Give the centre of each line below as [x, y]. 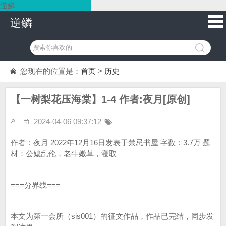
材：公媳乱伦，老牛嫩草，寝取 [64, 154]
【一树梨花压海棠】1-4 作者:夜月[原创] [100, 99]
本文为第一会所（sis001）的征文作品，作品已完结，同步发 [112, 216]
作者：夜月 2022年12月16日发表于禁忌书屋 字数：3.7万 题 [110, 143]
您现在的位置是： [50, 71]
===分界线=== [36, 185]
